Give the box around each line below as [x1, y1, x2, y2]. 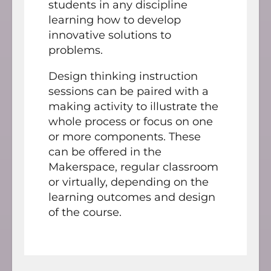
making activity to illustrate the [48, 99, 218, 113]
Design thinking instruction [48, 69, 198, 83]
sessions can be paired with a [48, 84, 209, 98]
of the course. [48, 205, 122, 219]
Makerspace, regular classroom [48, 160, 218, 174]
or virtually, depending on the [48, 175, 209, 189]
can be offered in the [48, 145, 162, 158]
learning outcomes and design [48, 190, 215, 204]
